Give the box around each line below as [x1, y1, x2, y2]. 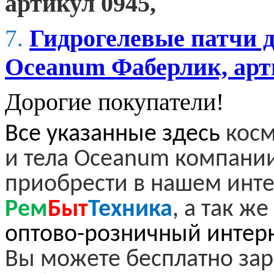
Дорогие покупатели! [5, 88, 224, 116]
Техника [88, 198, 172, 223]
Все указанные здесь [5, 122, 226, 147]
